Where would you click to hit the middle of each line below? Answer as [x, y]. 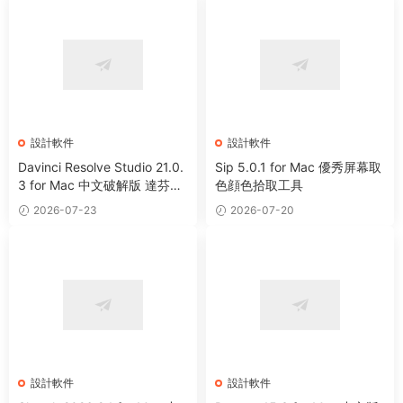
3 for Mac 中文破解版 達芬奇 [100, 185]
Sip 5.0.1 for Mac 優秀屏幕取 [298, 167]
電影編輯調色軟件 [68, 203]
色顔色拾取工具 [259, 185]
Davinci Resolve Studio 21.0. [101, 167]
